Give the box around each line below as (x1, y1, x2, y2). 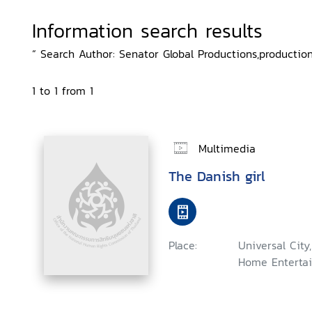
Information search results (32, 16, 263, 45)
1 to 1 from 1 (32, 82, 93, 99)
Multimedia (198, 139, 256, 157)
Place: (169, 237, 197, 253)
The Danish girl (169, 166, 265, 187)
